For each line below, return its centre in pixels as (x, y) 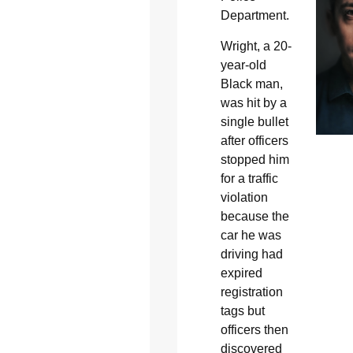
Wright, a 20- (256, 46)
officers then (254, 329)
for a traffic (249, 178)
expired (241, 273)
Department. (255, 16)
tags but (242, 310)
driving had (251, 254)
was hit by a (253, 102)
